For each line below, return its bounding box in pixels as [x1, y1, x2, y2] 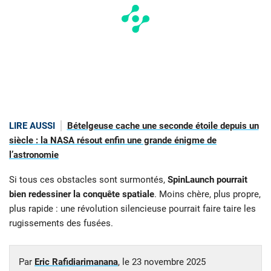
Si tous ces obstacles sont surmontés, [9, 174, 168, 185]
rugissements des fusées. [9, 217, 113, 229]
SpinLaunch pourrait [168, 174, 247, 185]
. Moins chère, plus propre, [154, 188, 261, 200]
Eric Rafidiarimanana [34, 256, 118, 267]
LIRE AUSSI [9, 120, 55, 132]
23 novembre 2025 [132, 256, 206, 267]
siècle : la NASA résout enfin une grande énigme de [9, 135, 217, 146]
